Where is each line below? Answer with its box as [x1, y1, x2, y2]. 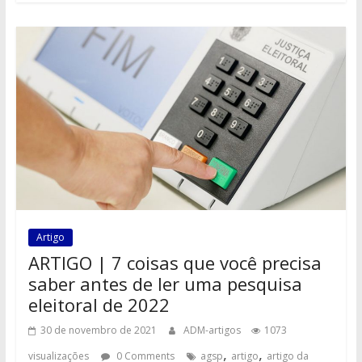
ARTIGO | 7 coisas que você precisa [27, 250, 322, 275]
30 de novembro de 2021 [40, 322, 157, 337]
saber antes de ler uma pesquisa [27, 271, 302, 296]
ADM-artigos [183, 322, 243, 337]
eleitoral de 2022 [27, 292, 170, 317]
